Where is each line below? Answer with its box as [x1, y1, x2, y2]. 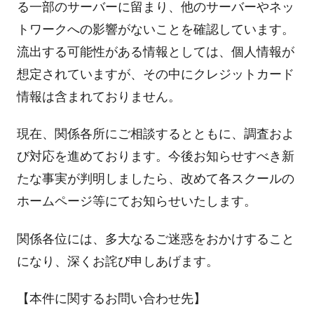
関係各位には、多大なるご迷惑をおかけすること [16, 231, 294, 246]
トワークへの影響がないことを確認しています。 [16, 22, 294, 36]
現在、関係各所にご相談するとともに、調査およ [16, 127, 294, 142]
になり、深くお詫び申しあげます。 [16, 254, 219, 268]
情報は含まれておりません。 [16, 89, 181, 104]
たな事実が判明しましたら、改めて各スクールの [16, 172, 294, 186]
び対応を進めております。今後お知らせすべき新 [16, 149, 294, 164]
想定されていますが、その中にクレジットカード [16, 67, 294, 81]
